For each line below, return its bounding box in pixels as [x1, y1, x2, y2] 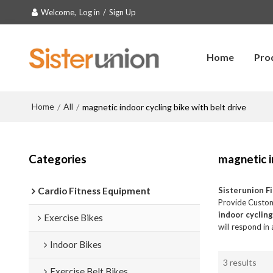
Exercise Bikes [43, 211, 103, 223]
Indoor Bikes [49, 238, 102, 250]
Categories [28, 152, 87, 166]
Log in [79, 7, 100, 17]
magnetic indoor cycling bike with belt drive [82, 101, 246, 112]
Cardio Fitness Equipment [37, 185, 151, 196]
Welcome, [40, 7, 76, 17]
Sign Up [108, 7, 136, 17]
